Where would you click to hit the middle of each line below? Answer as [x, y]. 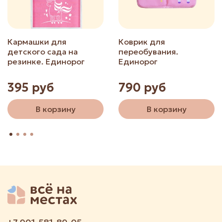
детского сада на [43, 52]
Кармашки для [37, 42]
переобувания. [148, 52]
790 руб [142, 88]
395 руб [31, 88]
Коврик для [142, 42]
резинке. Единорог [46, 62]
